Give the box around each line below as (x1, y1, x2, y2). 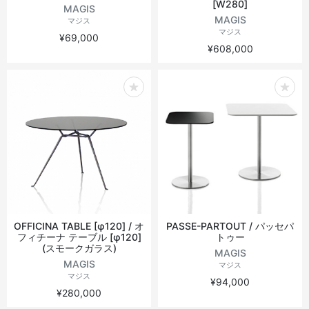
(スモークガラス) (41, 242, 117, 254)
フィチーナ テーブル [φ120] (17, 231, 141, 243)
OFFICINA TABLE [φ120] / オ (14, 220, 144, 232)
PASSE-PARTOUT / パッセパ (166, 220, 294, 232)
